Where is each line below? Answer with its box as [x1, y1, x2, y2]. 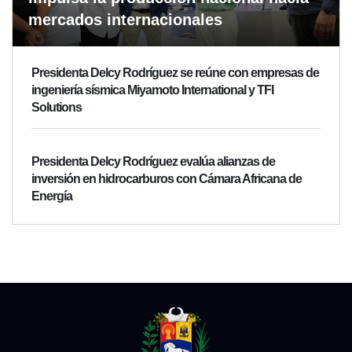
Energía [31, 189, 72, 203]
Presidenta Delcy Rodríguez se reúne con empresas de [31, 66, 319, 80]
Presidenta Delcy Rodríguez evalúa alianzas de [31, 155, 275, 169]
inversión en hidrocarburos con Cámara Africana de [31, 172, 302, 186]
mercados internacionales [28, 11, 222, 29]
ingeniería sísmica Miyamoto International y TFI [31, 83, 273, 97]
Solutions [31, 101, 82, 115]
